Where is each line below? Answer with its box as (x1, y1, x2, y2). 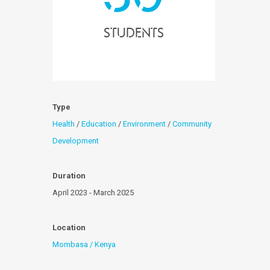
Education (81, 119, 116, 128)
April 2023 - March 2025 (52, 188, 134, 197)
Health (52, 119, 75, 128)
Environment (123, 119, 166, 128)
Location (52, 223, 86, 232)
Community (172, 119, 212, 128)
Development (52, 136, 99, 145)
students (104, 25, 164, 40)
